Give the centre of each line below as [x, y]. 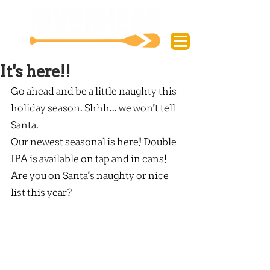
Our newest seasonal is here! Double [95, 143]
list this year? [41, 193]
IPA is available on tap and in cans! [89, 160]
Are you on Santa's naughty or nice [91, 177]
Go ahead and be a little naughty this [95, 92]
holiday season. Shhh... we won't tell [94, 109]
